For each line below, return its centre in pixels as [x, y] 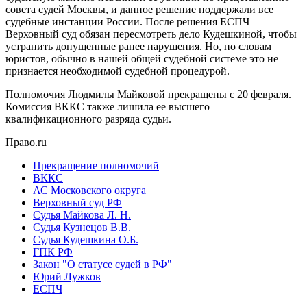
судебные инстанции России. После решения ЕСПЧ [127, 21]
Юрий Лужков [67, 276]
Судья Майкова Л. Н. [82, 214]
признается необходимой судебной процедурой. [118, 71]
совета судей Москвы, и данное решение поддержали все [139, 9]
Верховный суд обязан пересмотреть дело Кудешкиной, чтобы [151, 34]
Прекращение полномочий [96, 165]
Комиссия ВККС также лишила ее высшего [108, 106]
